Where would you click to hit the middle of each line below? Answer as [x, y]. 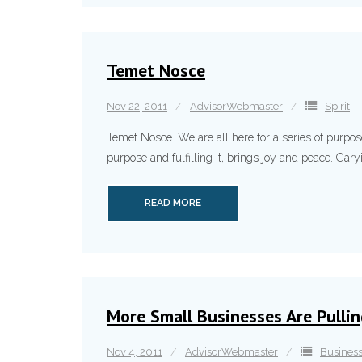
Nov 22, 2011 [137, 106]
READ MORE [173, 203]
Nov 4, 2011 [135, 352]
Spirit [337, 106]
